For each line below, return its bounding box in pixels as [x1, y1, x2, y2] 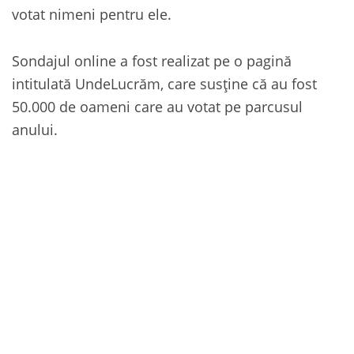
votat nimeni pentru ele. [12, 4, 171, 24]
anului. [12, 119, 58, 140]
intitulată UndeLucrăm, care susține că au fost [12, 73, 317, 94]
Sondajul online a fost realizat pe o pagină [12, 51, 292, 71]
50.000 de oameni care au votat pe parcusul [12, 96, 303, 117]
